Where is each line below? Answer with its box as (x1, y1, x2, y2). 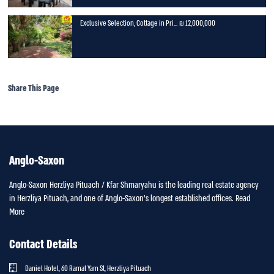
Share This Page (8, 83, 59, 95)
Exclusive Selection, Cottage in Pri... (80, 18, 177, 29)
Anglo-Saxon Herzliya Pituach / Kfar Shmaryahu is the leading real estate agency (9, 179, 259, 191)
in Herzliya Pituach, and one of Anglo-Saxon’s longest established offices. (9, 192, 235, 205)
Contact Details (9, 237, 78, 253)
